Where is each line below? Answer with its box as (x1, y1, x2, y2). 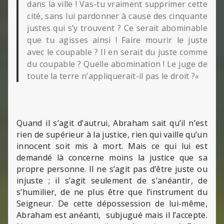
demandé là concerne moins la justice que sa (16, 151, 207, 163)
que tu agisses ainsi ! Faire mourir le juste (27, 34, 207, 45)
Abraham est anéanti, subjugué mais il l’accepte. (16, 209, 207, 220)
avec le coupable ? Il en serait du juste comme (27, 46, 207, 57)
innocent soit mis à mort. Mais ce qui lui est (16, 140, 207, 151)
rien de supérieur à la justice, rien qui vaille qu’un (16, 128, 207, 140)
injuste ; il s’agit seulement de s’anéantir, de (16, 174, 207, 186)
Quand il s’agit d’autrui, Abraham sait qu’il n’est (16, 117, 207, 128)
